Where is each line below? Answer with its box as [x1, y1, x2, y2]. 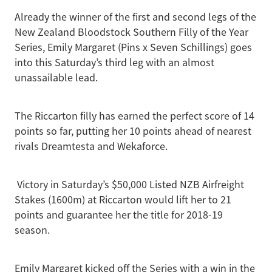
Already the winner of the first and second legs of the [15, 10, 256, 24]
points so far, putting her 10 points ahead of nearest [15, 124, 251, 138]
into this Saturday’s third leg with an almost [15, 56, 214, 70]
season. [15, 223, 50, 237]
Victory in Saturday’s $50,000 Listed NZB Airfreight [15, 178, 244, 192]
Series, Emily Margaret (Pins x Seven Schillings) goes [15, 41, 252, 55]
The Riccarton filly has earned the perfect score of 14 [15, 109, 254, 123]
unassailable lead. [15, 71, 98, 85]
